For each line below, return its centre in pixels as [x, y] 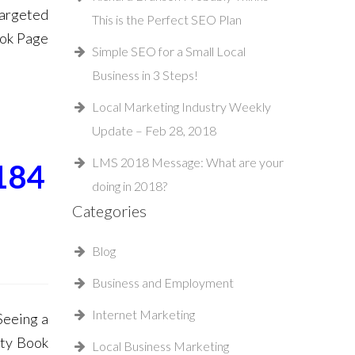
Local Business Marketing [160, 346]
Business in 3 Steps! [145, 75]
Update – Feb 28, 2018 [154, 130]
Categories [109, 211]
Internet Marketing [143, 314]
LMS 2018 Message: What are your [188, 162]
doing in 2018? [130, 186]
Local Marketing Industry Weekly [181, 107]
